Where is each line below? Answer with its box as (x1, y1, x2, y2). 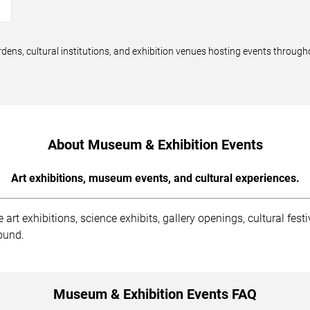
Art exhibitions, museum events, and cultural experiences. (10, 172, 300, 185)
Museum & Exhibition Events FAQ (53, 286, 257, 302)
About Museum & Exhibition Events (47, 136, 263, 153)
